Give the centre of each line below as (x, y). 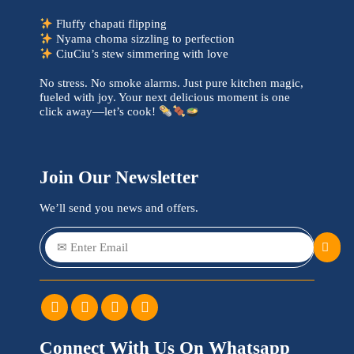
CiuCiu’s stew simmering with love (141, 54)
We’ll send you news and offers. (119, 208)
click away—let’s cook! (99, 111)
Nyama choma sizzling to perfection (144, 39)
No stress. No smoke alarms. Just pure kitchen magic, (171, 83)
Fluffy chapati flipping (110, 24)
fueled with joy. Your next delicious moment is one (165, 97)
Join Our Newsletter (119, 177)
